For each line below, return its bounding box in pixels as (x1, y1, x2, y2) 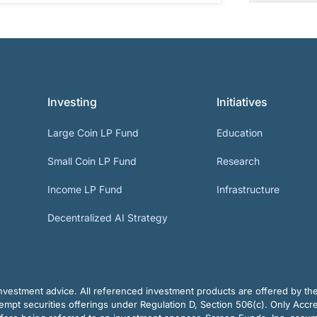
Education (217, 126, 263, 139)
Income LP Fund (47, 183, 123, 195)
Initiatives (217, 94, 268, 109)
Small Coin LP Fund (47, 154, 137, 167)
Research (217, 154, 260, 167)
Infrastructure (217, 183, 280, 195)
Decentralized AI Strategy (47, 211, 168, 224)
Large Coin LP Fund (47, 126, 139, 139)
